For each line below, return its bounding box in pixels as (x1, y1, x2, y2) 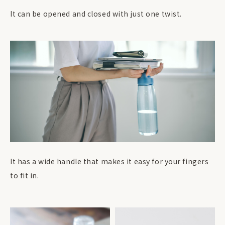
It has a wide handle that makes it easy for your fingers (10, 156, 209, 166)
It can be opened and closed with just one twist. (10, 8, 182, 19)
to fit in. (10, 170, 39, 180)
